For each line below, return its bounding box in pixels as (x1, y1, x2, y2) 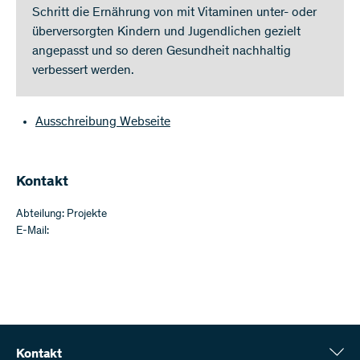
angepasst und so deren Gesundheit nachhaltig (32, 45, 291, 59)
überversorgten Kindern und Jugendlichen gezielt (32, 26, 301, 39)
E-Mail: (16, 226, 49, 238)
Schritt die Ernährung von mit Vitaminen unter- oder (32, 6, 317, 20)
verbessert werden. (32, 64, 134, 78)
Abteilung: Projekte (16, 209, 107, 221)
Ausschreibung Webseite (35, 116, 170, 129)
